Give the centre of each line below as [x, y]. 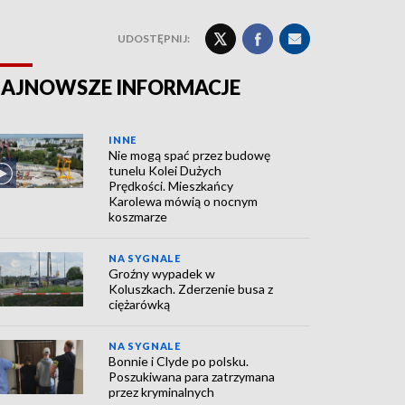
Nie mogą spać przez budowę [190, 155]
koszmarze [138, 217]
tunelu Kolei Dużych [165, 170]
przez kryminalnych [162, 392]
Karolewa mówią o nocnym [184, 201]
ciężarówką [140, 304]
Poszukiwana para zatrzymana [192, 377]
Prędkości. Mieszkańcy [171, 186]
